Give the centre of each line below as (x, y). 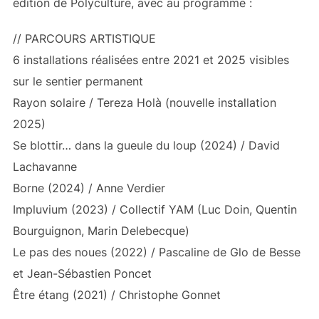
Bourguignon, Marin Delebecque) (101, 231)
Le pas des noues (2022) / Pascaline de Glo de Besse (156, 252)
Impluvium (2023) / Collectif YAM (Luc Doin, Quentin (155, 210)
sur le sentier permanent (78, 82)
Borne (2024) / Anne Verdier (89, 188)
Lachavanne (45, 167)
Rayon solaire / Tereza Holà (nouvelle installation (144, 103)
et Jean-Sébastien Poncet (82, 274)
